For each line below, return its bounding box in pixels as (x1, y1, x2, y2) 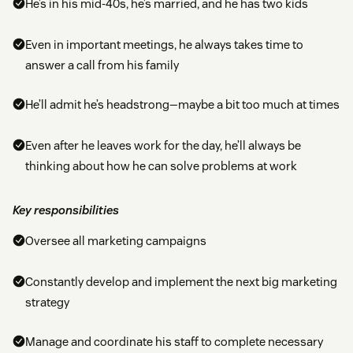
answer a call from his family (25, 58, 179, 73)
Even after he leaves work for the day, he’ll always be (25, 138, 301, 154)
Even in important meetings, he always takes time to (25, 37, 303, 53)
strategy (25, 295, 69, 310)
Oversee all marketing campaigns (25, 233, 206, 249)
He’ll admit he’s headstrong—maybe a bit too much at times (25, 97, 340, 113)
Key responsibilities (13, 203, 119, 218)
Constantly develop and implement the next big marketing (25, 274, 337, 290)
